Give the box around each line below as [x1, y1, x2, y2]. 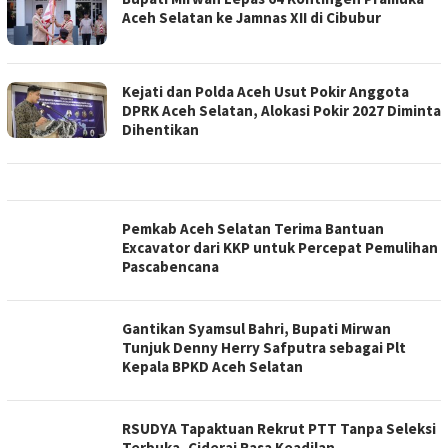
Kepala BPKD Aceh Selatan [122, 356, 303, 376]
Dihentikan [122, 119, 199, 139]
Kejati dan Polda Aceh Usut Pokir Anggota [122, 81, 409, 101]
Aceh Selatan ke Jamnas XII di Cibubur [122, 7, 381, 27]
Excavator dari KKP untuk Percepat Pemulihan [122, 237, 438, 257]
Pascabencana [122, 256, 219, 276]
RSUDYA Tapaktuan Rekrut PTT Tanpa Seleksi [122, 418, 436, 438]
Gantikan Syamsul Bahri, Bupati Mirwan [122, 318, 391, 338]
